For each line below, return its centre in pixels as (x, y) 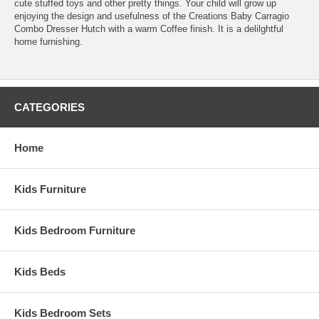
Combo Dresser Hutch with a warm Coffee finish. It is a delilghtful (149, 28)
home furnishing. (48, 41)
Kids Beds (40, 271)
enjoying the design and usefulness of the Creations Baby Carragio (152, 16)
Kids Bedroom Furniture (75, 230)
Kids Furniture (50, 189)
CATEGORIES (49, 107)
